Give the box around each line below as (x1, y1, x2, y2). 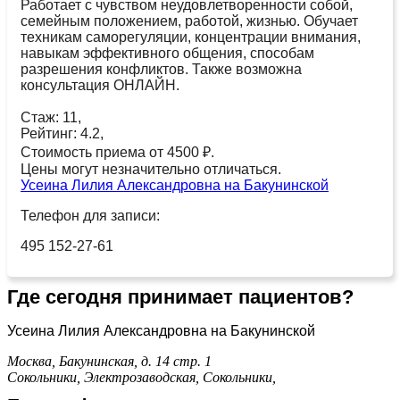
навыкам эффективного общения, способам (21, 45, 314, 61)
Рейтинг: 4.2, (21, 125, 104, 141)
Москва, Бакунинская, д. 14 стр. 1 (7, 353, 212, 369)
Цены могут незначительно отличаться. (21, 161, 281, 177)
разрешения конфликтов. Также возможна (21, 61, 302, 77)
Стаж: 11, (21, 109, 81, 125)
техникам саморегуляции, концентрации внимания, (21, 29, 361, 45)
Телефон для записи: (21, 207, 160, 223)
